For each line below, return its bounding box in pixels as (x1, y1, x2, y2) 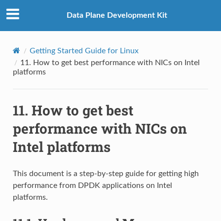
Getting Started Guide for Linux (29, 46, 139, 55)
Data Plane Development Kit (67, 11, 167, 20)
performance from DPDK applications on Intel (12, 181, 172, 189)
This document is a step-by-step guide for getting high (12, 169, 199, 178)
